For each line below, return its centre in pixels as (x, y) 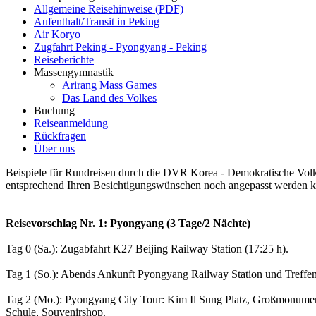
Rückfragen (60, 135)
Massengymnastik (74, 72)
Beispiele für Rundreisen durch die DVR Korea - (116, 172)
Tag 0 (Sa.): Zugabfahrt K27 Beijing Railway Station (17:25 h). (147, 248)
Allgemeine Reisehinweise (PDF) (109, 8)
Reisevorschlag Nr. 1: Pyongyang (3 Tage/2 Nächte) (128, 223)
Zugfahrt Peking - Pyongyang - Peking (120, 47)
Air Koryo (57, 34)
